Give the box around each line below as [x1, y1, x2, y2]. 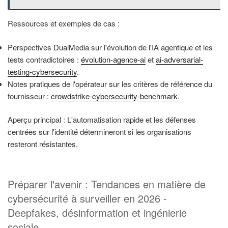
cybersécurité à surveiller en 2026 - [8, 190, 167, 206]
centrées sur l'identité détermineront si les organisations [8, 126, 191, 137]
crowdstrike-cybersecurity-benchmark [51, 90, 178, 101]
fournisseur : [8, 90, 51, 101]
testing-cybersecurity [8, 66, 77, 77]
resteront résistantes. [8, 138, 78, 150]
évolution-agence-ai [81, 53, 146, 65]
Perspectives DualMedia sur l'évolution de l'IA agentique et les [8, 41, 213, 52]
